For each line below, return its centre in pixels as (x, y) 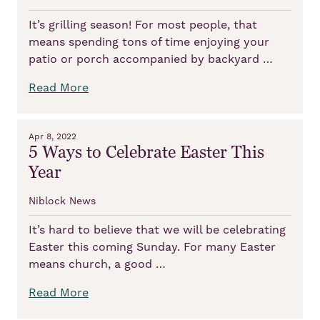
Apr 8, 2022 (52, 136)
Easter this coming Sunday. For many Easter (152, 247)
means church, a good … (97, 264)
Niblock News (62, 201)
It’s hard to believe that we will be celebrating (157, 230)
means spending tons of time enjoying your (149, 42)
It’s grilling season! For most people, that (143, 25)
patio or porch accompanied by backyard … (151, 59)
